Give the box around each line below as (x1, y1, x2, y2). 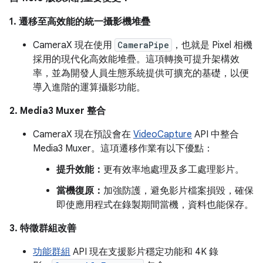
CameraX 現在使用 (33, 39, 114, 51)
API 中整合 (192, 129, 239, 140)
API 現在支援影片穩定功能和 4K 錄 (70, 246, 218, 258)
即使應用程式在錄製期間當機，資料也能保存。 (56, 199, 254, 211)
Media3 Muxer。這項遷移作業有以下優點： (33, 143, 213, 154)
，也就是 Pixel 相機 (172, 39, 252, 51)
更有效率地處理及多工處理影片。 (103, 164, 244, 176)
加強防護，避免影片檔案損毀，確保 (103, 185, 254, 197)
